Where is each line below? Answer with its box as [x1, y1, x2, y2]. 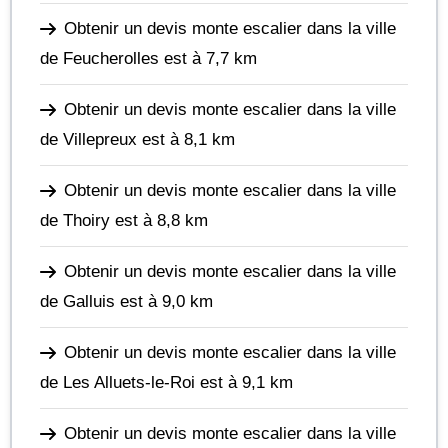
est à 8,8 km [110, 210, 208, 230]
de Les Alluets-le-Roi [40, 372, 195, 392]
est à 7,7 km [159, 48, 257, 68]
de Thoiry [40, 210, 110, 230]
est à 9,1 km [195, 372, 293, 392]
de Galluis [40, 291, 115, 311]
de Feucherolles [40, 48, 159, 68]
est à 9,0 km [115, 291, 213, 311]
